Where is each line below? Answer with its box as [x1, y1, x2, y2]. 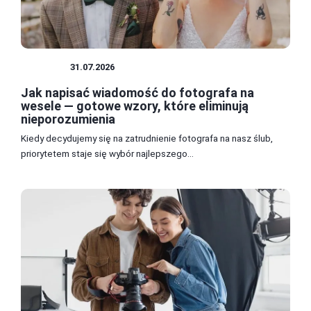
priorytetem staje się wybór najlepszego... [21, 147, 194, 159]
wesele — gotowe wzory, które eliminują [21, 98, 249, 113]
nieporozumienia [21, 111, 115, 126]
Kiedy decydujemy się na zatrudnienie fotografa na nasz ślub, [21, 132, 273, 144]
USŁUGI [28, 61, 64, 72]
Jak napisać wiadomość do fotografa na [21, 85, 254, 100]
